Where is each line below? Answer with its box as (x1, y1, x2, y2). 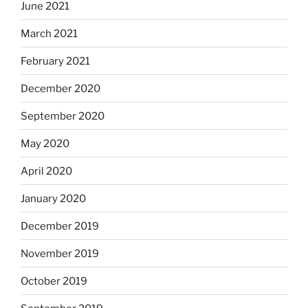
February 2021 (21, 54, 90, 67)
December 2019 (21, 219, 99, 232)
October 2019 (21, 274, 87, 287)
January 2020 (21, 192, 86, 205)
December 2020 (21, 82, 100, 95)
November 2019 (21, 247, 99, 260)
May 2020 (21, 137, 69, 150)
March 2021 (21, 27, 78, 40)
